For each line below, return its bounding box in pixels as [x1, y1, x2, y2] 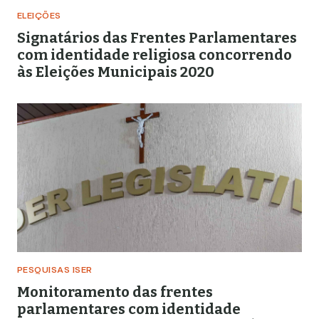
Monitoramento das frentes [17, 283, 213, 300]
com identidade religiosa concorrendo [17, 46, 292, 63]
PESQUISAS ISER [17, 266, 93, 275]
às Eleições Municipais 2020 [17, 63, 214, 80]
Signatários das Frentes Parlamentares [17, 29, 297, 46]
